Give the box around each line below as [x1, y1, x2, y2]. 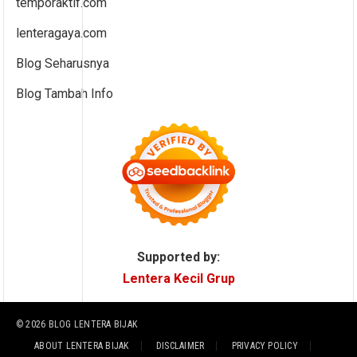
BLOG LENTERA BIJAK [48, 318, 138, 330]
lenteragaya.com [16, 25, 108, 41]
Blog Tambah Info [16, 85, 114, 101]
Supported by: [137, 249, 220, 265]
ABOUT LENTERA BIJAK [34, 339, 129, 351]
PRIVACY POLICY [231, 339, 298, 351]
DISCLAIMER [155, 339, 205, 351]
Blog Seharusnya [16, 55, 110, 71]
